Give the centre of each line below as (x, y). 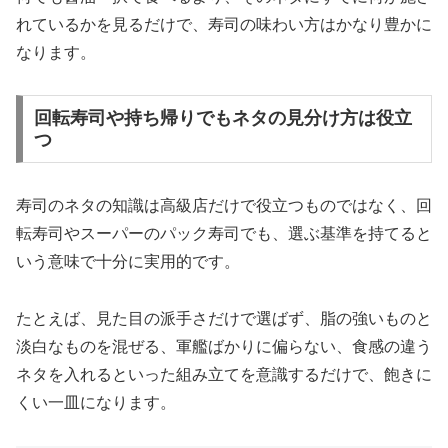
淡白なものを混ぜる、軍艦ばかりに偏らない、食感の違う (224, 346)
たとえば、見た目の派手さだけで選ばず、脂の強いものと (224, 318)
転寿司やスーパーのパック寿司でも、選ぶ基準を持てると (224, 234)
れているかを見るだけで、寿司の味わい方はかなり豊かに (224, 24)
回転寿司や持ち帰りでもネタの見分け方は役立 (222, 118)
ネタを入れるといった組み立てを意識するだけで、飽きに (224, 374)
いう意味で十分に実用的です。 (128, 262)
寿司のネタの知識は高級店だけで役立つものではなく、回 (224, 206)
